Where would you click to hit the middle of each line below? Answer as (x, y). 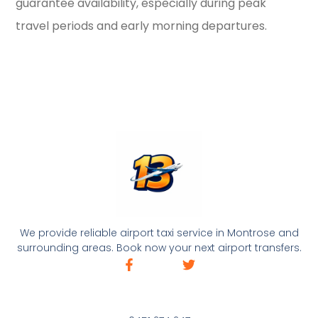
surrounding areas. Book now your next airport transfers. (159, 248)
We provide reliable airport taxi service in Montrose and (159, 233)
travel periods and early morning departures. (142, 26)
